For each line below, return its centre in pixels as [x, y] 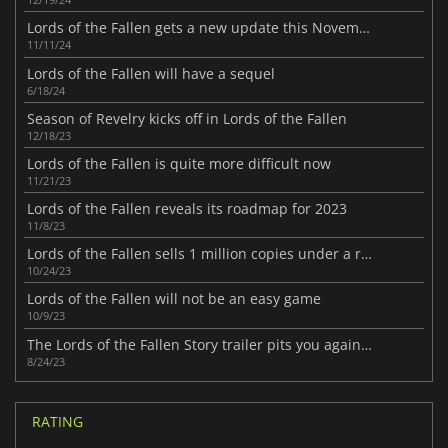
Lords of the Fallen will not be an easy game [174, 299]
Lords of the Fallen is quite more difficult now [179, 163]
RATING [57, 421]
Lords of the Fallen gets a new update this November [365, 28]
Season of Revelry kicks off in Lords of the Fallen [187, 118]
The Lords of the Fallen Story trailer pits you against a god [367, 344]
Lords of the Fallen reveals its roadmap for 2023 [187, 209]
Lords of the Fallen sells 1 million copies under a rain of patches [367, 254]
